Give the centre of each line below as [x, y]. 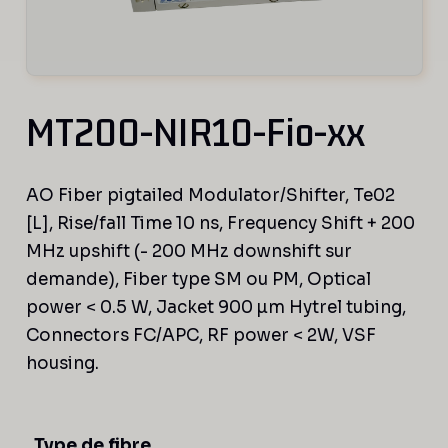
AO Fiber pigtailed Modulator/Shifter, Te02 [210, 196]
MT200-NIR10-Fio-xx [195, 133]
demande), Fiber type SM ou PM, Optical [198, 280]
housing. [62, 364]
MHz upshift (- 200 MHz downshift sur [188, 252]
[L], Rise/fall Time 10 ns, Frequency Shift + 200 [220, 224]
